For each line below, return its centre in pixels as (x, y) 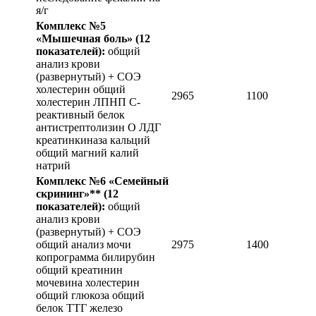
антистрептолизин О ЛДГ (98, 127)
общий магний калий (87, 152)
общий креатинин (79, 269)
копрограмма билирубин (96, 257)
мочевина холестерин (88, 282)
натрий (53, 165)
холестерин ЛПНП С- (88, 102)
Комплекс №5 (71, 25)
